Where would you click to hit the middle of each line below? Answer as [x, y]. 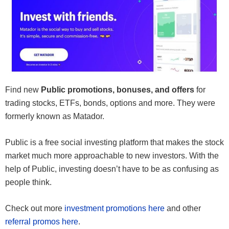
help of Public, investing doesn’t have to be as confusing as [112, 169]
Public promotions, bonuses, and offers [118, 90]
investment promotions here [113, 209]
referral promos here [42, 222]
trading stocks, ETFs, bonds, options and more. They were [110, 103]
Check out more [34, 209]
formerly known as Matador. [55, 117]
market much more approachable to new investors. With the [112, 156]
